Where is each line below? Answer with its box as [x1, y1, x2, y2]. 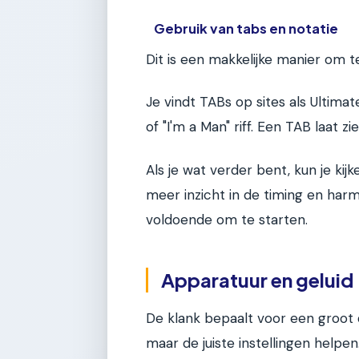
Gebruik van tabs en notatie [154, 19, 339, 37]
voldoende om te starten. [146, 210, 308, 228]
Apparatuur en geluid [161, 267, 353, 292]
